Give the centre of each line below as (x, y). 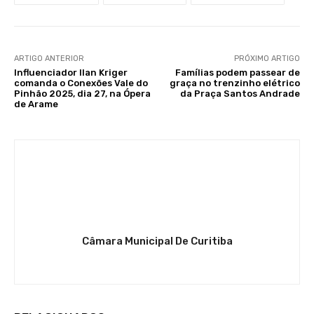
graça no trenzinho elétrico (234, 83)
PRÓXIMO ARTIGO (267, 58)
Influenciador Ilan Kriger (71, 72)
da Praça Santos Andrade (240, 93)
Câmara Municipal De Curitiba (157, 241)
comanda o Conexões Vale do (81, 83)
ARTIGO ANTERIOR (49, 58)
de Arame (36, 104)
